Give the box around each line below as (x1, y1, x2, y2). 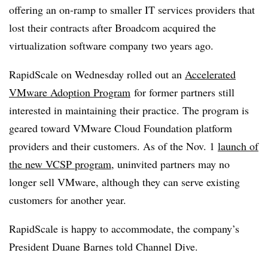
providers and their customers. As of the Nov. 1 (9, 139, 218, 153)
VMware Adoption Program (9, 85, 130, 99)
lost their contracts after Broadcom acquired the (9, 20, 216, 35)
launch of (218, 139, 258, 153)
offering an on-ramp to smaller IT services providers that (9, 2, 255, 17)
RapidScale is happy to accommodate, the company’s (9, 221, 239, 236)
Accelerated (185, 67, 236, 81)
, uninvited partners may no (111, 157, 230, 171)
